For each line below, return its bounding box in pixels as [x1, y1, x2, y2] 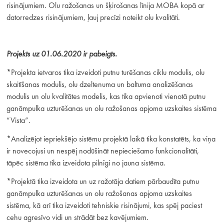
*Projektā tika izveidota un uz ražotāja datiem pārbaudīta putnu [6, 175, 199, 186]
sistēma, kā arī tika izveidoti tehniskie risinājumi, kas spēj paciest [6, 199, 202, 210]
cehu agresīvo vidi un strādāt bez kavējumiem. [6, 211, 148, 222]
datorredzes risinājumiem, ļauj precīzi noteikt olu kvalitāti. [6, 11, 180, 22]
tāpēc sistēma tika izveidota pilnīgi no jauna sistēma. [6, 157, 165, 168]
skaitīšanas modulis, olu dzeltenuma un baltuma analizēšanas [6, 79, 193, 89]
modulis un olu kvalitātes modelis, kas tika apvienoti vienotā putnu [6, 91, 205, 101]
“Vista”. [6, 115, 30, 125]
